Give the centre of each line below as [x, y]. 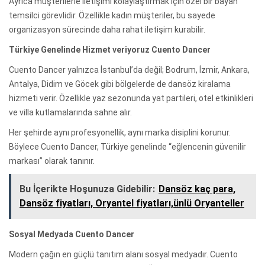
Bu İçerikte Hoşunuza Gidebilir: [87, 189]
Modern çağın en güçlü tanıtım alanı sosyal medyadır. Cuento [123, 254]
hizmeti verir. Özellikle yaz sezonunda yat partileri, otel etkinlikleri [131, 98]
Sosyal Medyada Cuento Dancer [72, 234]
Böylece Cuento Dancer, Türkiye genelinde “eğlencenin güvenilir [127, 146]
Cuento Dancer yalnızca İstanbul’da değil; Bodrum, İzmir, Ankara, [129, 70]
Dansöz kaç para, [197, 189]
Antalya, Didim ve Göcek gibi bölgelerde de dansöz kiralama [120, 84]
